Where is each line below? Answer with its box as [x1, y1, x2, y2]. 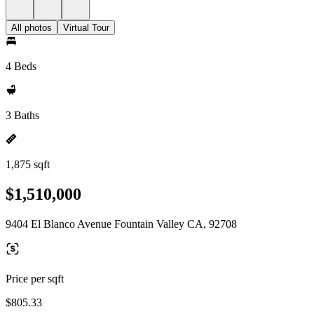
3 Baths [6, 109, 39, 121]
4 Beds [6, 60, 36, 72]
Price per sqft [6, 272, 64, 285]
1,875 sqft [6, 158, 50, 170]
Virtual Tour [63, 22, 109, 33]
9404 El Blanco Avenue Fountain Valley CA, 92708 [6, 217, 237, 230]
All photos [11, 22, 52, 33]
